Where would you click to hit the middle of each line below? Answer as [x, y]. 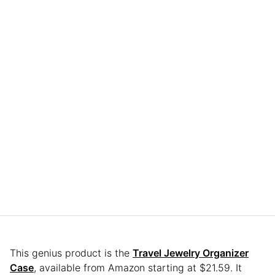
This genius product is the [71, 253]
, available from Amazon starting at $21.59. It [138, 267]
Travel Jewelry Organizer [191, 253]
